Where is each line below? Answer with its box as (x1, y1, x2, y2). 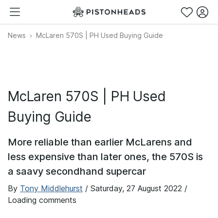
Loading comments (8, 195, 76, 205)
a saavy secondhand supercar (8, 165, 146, 177)
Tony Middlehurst (20, 183, 83, 193)
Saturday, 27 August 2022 (91, 183, 182, 193)
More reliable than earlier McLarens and (8, 136, 192, 148)
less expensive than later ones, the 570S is (8, 151, 203, 163)
